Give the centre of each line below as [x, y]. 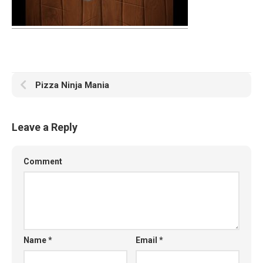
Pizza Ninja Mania [72, 85]
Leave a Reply [45, 127]
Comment [43, 161]
